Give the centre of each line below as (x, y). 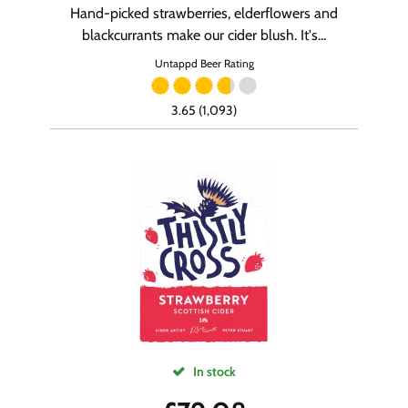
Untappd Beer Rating (204, 63)
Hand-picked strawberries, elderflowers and (204, 13)
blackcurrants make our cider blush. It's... (204, 35)
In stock (213, 372)
